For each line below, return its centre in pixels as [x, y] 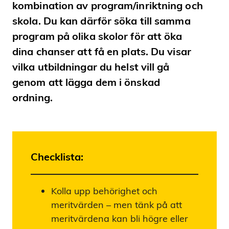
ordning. [32, 97]
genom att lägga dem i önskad [86, 82]
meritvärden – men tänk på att [117, 204]
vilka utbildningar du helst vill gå [91, 66]
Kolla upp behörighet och [104, 191]
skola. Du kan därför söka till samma [101, 20]
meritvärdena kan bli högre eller [120, 218]
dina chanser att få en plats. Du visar [102, 51]
